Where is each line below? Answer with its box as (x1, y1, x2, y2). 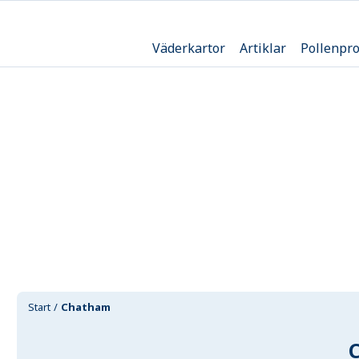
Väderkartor (151, 38, 225, 57)
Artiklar (239, 38, 286, 57)
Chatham (61, 300, 111, 314)
